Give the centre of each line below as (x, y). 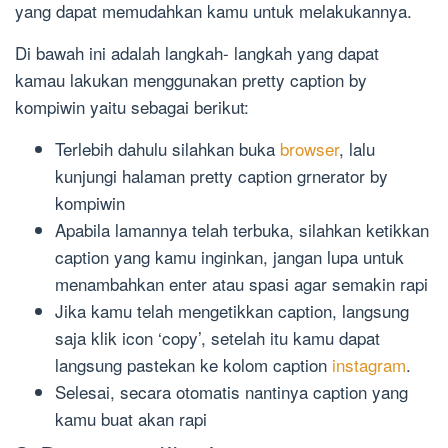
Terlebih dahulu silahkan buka (167, 148)
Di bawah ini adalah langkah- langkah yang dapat (197, 52)
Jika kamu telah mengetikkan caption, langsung (232, 310)
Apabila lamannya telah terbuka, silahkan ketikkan (242, 229)
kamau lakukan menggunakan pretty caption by (191, 79)
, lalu (357, 148)
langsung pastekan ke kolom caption (193, 364)
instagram (369, 364)
